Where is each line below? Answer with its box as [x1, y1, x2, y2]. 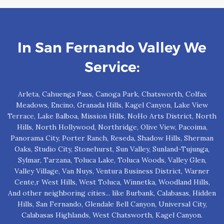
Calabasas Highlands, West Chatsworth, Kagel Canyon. [21, 210, 202, 220]
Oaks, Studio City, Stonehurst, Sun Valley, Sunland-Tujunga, [14, 144, 209, 154]
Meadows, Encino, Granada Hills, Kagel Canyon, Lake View [16, 100, 208, 110]
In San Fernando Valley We [17, 39, 206, 56]
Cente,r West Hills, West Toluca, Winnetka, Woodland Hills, [14, 177, 210, 187]
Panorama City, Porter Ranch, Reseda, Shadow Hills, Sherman [10, 133, 213, 143]
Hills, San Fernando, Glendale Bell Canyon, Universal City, [17, 199, 207, 209]
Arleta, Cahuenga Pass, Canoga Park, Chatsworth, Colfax [17, 89, 206, 99]
